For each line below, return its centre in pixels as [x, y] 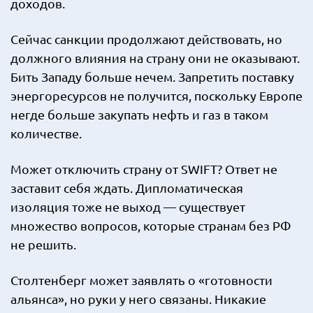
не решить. [43, 244]
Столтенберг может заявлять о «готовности [141, 280]
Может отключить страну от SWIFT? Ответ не [144, 169]
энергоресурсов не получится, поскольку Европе [156, 95]
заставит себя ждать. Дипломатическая [127, 188]
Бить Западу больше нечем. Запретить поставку [152, 77]
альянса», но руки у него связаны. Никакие [138, 299]
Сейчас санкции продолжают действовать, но [146, 39]
